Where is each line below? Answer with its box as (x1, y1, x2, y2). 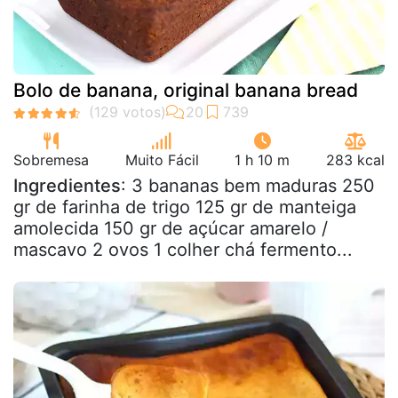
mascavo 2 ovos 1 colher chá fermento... (13, 239, 353, 260)
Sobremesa (13, 151, 89, 169)
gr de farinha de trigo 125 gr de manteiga (13, 196, 356, 218)
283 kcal (325, 151, 385, 169)
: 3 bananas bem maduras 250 (121, 175, 375, 196)
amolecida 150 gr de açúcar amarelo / (13, 218, 328, 239)
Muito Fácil (124, 151, 199, 169)
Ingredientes (13, 175, 121, 196)
